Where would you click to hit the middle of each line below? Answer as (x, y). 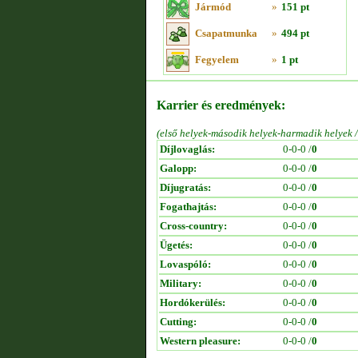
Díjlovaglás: (187, 149)
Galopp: (178, 168)
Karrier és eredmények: (221, 105)
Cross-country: (193, 226)
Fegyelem (217, 60)
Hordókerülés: (193, 302)
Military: (181, 283)
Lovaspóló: (185, 264)
